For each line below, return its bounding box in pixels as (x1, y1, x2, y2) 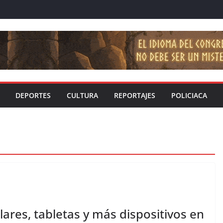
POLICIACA (171, 91, 207, 101)
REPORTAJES (114, 91, 155, 101)
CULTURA (67, 91, 98, 101)
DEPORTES (15, 91, 51, 101)
